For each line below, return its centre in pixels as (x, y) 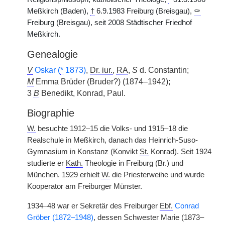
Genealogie (52, 54)
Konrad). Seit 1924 (180, 152)
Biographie (51, 113)
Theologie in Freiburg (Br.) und (133, 163)
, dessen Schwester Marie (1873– (149, 217)
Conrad (187, 206)
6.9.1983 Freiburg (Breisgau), (144, 11)
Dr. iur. (101, 70)
